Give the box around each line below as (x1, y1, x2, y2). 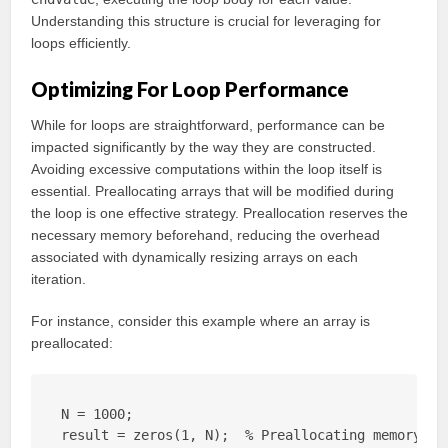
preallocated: (31, 335, 114, 351)
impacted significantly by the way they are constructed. (31, 139, 377, 155)
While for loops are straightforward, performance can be (31, 117, 386, 133)
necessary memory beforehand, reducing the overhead (31, 227, 381, 243)
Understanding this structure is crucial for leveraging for (31, 13, 382, 29)
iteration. (31, 271, 87, 287)
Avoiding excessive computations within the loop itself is (31, 161, 383, 177)
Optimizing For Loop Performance (31, 77, 350, 101)
